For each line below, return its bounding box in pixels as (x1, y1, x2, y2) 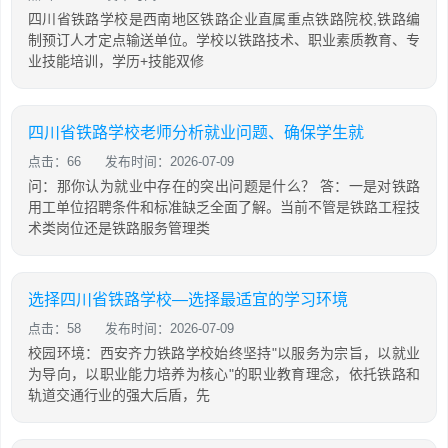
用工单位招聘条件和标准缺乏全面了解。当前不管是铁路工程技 (28, 199, 420, 215)
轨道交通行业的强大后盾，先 (28, 387, 210, 403)
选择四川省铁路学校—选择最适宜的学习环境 (28, 291, 348, 308)
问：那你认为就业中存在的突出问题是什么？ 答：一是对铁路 (28, 178, 420, 194)
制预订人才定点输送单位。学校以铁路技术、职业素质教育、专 (28, 32, 420, 48)
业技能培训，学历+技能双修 (28, 53, 204, 69)
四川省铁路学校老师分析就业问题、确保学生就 (28, 124, 364, 141)
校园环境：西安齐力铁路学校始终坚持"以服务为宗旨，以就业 (28, 345, 420, 361)
